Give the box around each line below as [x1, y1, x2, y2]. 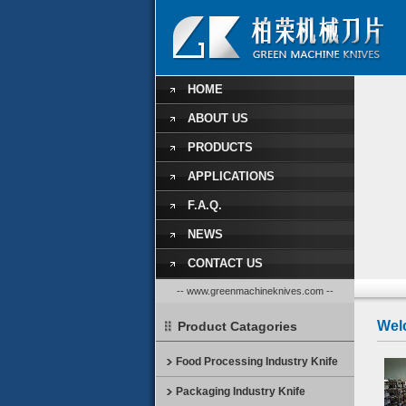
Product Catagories [178, 319, 297, 333]
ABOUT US [188, 111, 248, 125]
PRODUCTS [188, 140, 253, 154]
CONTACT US [188, 256, 263, 270]
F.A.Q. [188, 198, 222, 212]
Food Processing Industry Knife [176, 355, 338, 368]
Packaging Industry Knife [176, 385, 305, 398]
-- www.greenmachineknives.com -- [177, 285, 333, 296]
